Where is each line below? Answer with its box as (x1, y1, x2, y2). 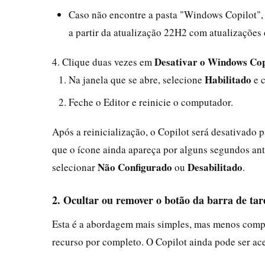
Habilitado (205, 72, 251, 87)
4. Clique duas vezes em (52, 54, 154, 69)
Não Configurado (98, 159, 172, 174)
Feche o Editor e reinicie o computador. (69, 95, 233, 109)
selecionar (52, 160, 98, 174)
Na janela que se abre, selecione (69, 72, 205, 86)
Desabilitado (188, 159, 243, 174)
